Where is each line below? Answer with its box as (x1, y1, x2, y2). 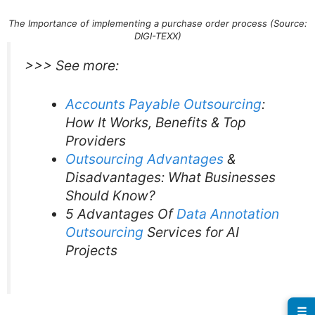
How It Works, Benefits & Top (65, 114, 246, 131)
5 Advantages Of (65, 205, 173, 223)
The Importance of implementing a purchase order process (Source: (8, 18, 307, 30)
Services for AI (143, 224, 239, 241)
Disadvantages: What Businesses (65, 169, 276, 186)
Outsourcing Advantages (65, 150, 224, 168)
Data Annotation (176, 205, 279, 223)
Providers (65, 132, 126, 150)
